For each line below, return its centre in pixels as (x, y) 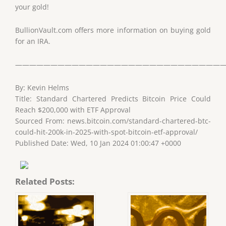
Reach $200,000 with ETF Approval (73, 109)
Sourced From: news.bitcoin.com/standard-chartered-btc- (113, 121)
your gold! (32, 7)
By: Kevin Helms (42, 87)
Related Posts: (45, 181)
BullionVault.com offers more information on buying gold (113, 30)
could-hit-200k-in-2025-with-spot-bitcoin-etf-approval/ (106, 132)
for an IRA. (33, 41)
